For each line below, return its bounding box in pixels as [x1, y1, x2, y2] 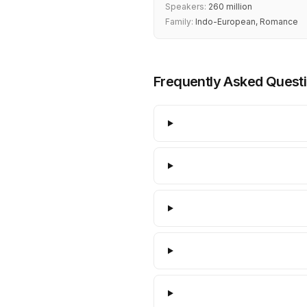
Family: [165, 16, 193, 27]
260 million [206, 1, 252, 12]
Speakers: [165, 1, 206, 12]
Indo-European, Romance [193, 16, 298, 27]
